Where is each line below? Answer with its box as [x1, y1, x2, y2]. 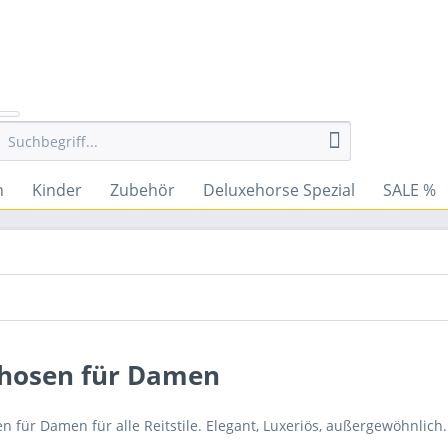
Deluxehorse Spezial [203, 179, 355, 201]
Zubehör [110, 179, 175, 201]
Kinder [32, 179, 82, 201]
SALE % [383, 179, 436, 201]
